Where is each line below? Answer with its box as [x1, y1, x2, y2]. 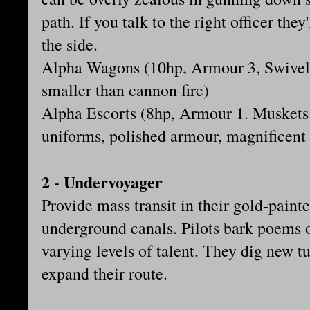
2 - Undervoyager [42, 170, 163, 194]
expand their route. [42, 262, 167, 285]
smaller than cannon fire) [42, 79, 209, 102]
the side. [42, 33, 98, 56]
